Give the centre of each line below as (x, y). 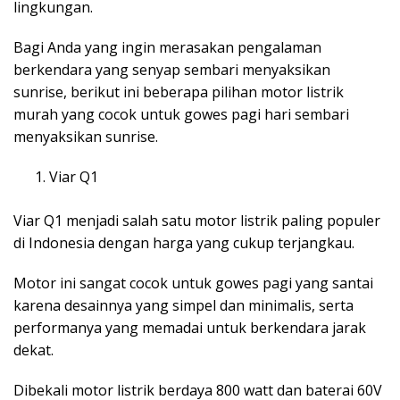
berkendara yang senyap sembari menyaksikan (172, 69)
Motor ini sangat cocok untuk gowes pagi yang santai (193, 283)
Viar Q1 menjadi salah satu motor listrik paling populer (197, 220)
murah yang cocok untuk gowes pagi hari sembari (181, 114)
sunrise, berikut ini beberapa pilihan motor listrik (179, 92)
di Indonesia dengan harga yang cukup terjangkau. (184, 242)
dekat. (33, 350)
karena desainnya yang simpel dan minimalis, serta (183, 305)
